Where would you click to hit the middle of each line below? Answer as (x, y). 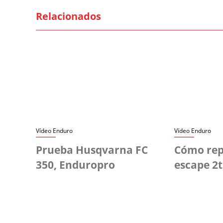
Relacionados (68, 16)
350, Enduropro (75, 165)
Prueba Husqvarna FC (92, 150)
